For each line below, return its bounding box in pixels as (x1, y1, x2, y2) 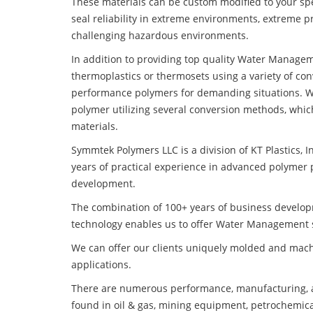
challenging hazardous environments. (71, 29, 249, 43)
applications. (71, 258, 131, 272)
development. (71, 177, 136, 191)
